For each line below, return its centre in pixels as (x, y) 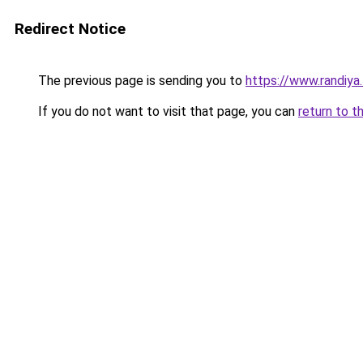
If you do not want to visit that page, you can (167, 111)
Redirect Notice (70, 29)
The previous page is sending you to (140, 81)
